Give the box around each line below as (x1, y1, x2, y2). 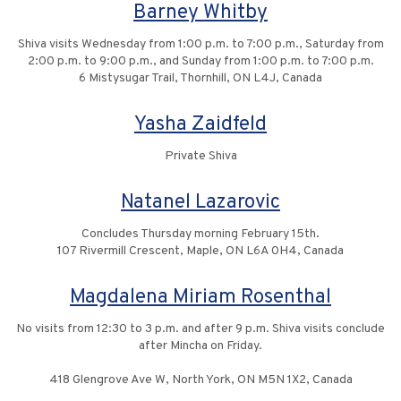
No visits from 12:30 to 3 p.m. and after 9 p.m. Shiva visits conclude (16, 321, 385, 337)
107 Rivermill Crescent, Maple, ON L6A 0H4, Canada (57, 243, 344, 260)
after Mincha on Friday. (139, 338, 262, 354)
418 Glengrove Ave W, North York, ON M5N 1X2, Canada (48, 372, 353, 388)
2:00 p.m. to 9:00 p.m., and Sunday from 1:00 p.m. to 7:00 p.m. (27, 54, 374, 70)
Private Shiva (164, 149, 237, 165)
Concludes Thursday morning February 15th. (81, 226, 320, 243)
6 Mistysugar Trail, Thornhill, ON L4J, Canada (79, 71, 322, 87)
